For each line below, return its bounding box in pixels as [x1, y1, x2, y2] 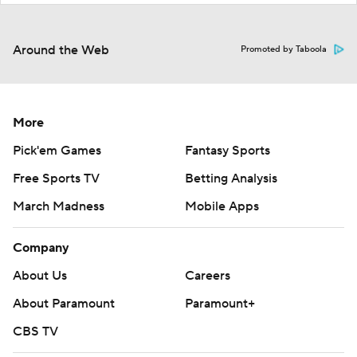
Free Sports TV [13, 171, 100, 187]
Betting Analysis [185, 171, 277, 187]
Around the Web [13, 42, 109, 59]
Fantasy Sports [185, 143, 270, 159]
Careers [185, 268, 230, 284]
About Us [13, 268, 67, 284]
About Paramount [13, 296, 115, 312]
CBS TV [13, 324, 58, 340]
